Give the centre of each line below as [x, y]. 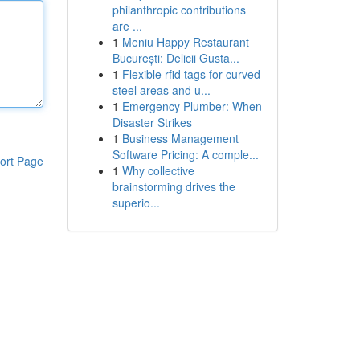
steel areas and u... [161, 90]
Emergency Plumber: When [192, 106]
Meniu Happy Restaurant [185, 42]
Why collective [158, 170]
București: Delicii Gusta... [176, 58]
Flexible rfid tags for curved [191, 74]
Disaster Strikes [152, 122]
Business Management [180, 138]
